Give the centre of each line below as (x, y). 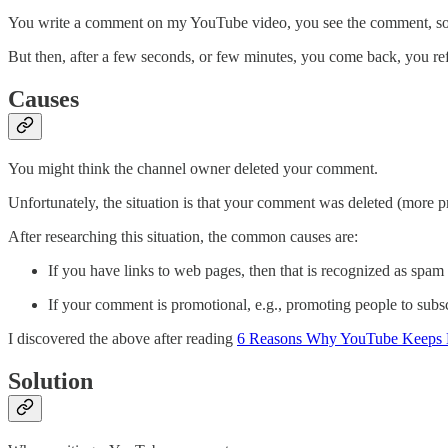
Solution (50, 381)
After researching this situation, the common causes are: (183, 237)
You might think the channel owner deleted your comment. (193, 169)
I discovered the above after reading (122, 339)
